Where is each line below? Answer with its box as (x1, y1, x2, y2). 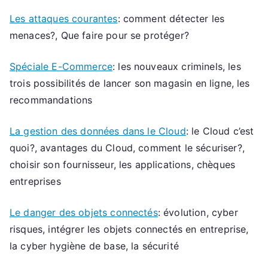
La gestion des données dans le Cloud (10, 124, 186, 137)
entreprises (10, 175, 61, 187)
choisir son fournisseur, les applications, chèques (10, 158, 236, 170)
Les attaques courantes (10, 12, 118, 25)
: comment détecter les (117, 12, 225, 25)
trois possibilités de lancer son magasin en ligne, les (10, 77, 250, 89)
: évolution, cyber (157, 206, 238, 218)
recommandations (10, 93, 93, 106)
